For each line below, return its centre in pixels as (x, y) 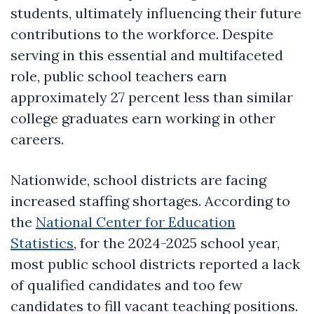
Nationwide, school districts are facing (138, 179)
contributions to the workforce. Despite (142, 34)
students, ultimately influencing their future (156, 13)
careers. (37, 139)
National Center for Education (136, 221)
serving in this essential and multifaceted (147, 55)
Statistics (42, 243)
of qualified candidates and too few (127, 285)
